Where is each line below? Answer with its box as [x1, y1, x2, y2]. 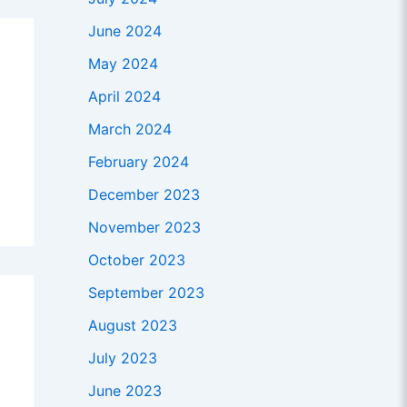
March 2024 [87, 120, 172, 139]
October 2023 [87, 251, 185, 270]
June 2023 [87, 382, 162, 401]
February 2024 [87, 153, 189, 172]
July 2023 [87, 349, 157, 368]
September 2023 [87, 283, 204, 303]
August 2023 [87, 316, 177, 335]
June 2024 [87, 22, 162, 41]
